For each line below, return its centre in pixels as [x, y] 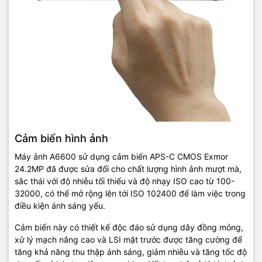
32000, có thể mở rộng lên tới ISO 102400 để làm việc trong [130, 193]
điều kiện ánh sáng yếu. [60, 205]
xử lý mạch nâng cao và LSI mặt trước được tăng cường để [128, 239]
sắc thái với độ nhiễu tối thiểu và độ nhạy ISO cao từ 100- [125, 181]
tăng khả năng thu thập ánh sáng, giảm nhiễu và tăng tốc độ [131, 251]
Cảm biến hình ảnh [61, 138]
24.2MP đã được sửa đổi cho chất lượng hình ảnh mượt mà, [128, 168]
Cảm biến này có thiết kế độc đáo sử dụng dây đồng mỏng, [129, 227]
